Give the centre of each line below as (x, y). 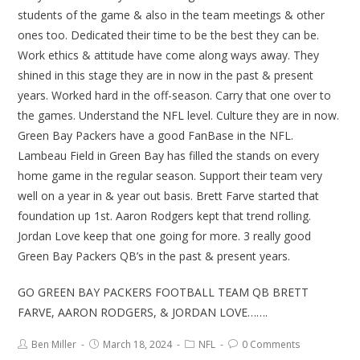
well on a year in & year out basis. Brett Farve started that (169, 196)
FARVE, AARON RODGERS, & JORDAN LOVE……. (143, 313)
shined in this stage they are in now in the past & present (166, 76)
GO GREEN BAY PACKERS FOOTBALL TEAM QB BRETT (164, 292)
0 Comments (271, 345)
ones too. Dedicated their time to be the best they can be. (169, 35)
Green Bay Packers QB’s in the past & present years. (154, 256)
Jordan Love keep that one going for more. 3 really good (165, 236)
